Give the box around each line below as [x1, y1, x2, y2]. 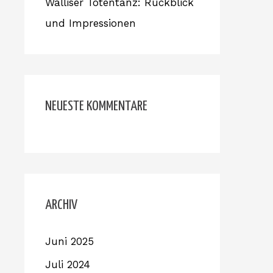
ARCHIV [45, 198, 77, 212]
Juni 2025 [45, 235, 94, 247]
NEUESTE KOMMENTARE [45, 99, 147, 113]
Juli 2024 [45, 258, 90, 271]
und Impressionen [45, 17, 136, 29]
